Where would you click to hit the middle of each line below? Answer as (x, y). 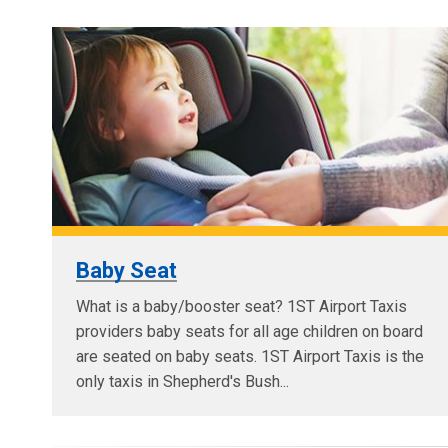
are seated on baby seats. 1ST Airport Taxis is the (250, 356)
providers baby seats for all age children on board (249, 331)
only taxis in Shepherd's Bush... (182, 381)
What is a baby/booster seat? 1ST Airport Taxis (241, 306)
